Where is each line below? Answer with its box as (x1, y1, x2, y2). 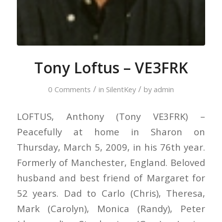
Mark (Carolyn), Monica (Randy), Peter (16, 202, 206, 215)
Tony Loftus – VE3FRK (34, 57, 188, 78)
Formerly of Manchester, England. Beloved (16, 156, 206, 169)
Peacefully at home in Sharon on (16, 125, 206, 138)
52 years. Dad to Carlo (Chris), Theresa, (16, 187, 206, 200)
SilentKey (106, 84, 136, 94)
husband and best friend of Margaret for (16, 171, 206, 184)
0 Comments (48, 84, 91, 94)
